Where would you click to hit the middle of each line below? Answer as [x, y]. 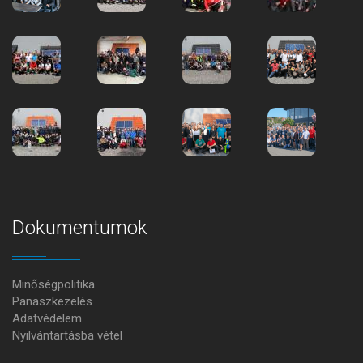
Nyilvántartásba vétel [67, 336]
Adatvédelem [47, 319]
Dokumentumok [80, 228]
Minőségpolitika [53, 285]
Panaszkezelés [52, 302]
